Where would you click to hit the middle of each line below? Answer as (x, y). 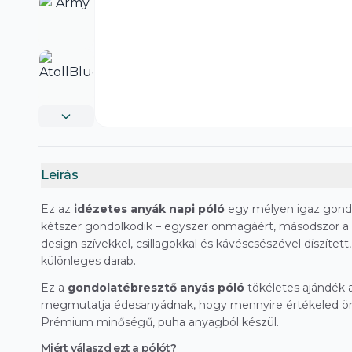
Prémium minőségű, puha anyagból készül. (160, 323)
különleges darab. (88, 261)
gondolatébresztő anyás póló (156, 288)
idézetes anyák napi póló (149, 209)
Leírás (60, 175)
